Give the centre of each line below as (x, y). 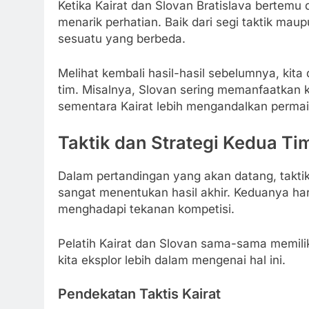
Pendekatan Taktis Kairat (139, 294)
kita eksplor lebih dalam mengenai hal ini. (172, 260)
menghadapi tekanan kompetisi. (146, 209)
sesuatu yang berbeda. (122, 39)
